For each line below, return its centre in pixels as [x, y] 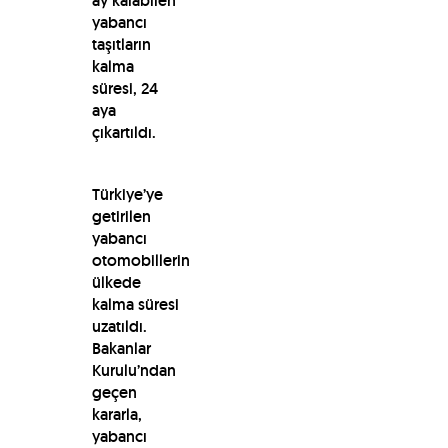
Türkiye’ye [127, 194]
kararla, [116, 414]
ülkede [116, 282]
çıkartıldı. [123, 132]
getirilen [121, 216]
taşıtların [121, 44]
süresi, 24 [124, 88]
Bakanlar [121, 348]
